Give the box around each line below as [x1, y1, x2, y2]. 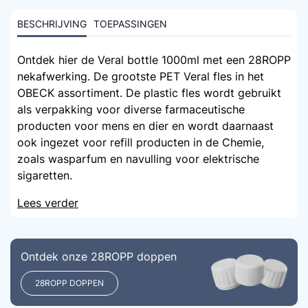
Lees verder [17, 196, 78, 210]
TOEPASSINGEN [93, 18, 167, 30]
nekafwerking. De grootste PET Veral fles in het [17, 69, 264, 83]
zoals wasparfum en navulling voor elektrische [17, 152, 259, 166]
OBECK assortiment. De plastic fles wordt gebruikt [17, 86, 281, 100]
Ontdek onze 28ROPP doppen [21, 250, 177, 263]
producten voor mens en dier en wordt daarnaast [17, 119, 274, 133]
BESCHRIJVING [17, 18, 87, 30]
